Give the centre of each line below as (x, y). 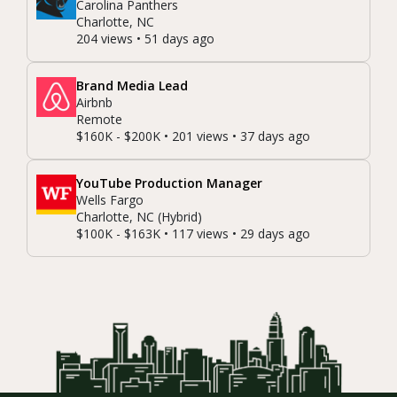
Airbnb (94, 103)
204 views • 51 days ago (145, 39)
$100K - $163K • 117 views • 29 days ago (193, 234)
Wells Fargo (110, 200)
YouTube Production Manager (169, 183)
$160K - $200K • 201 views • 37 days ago (193, 136)
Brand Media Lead (132, 86)
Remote (99, 120)
